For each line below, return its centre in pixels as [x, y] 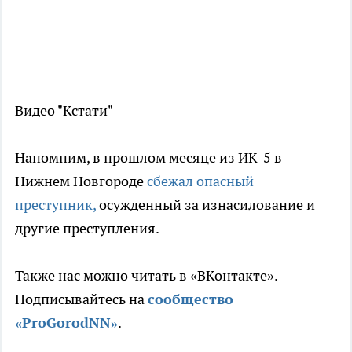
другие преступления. [87, 228]
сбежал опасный [200, 181]
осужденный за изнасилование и [205, 204]
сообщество [191, 299]
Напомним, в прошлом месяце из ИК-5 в [148, 157]
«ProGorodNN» [66, 322]
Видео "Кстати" [64, 110]
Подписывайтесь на [81, 299]
